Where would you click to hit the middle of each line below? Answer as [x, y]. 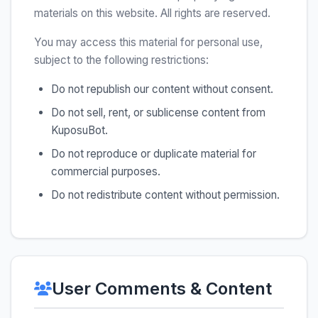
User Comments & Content [162, 289]
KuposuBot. [79, 130]
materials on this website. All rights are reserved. [152, 13]
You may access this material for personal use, [148, 42]
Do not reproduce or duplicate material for [154, 154]
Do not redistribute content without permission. [165, 195]
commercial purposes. [106, 171]
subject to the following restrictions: [121, 60]
